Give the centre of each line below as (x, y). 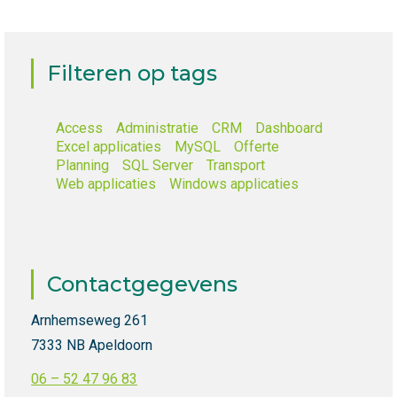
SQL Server (158, 166)
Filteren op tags (132, 74)
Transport (236, 166)
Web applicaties (106, 184)
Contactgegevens (142, 284)
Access (79, 128)
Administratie (157, 128)
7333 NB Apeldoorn (92, 346)
